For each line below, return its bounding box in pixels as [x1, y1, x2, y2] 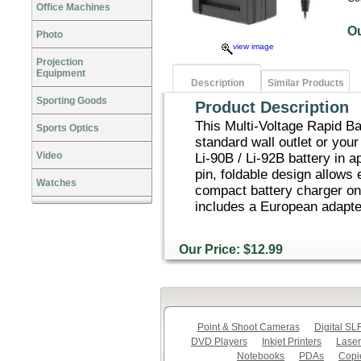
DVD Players [191, 336, 247, 347]
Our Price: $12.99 [176, 243, 283, 256]
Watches [36, 177, 77, 189]
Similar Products [268, 77, 344, 89]
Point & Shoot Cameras [197, 322, 300, 333]
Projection [36, 56, 83, 68]
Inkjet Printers [262, 336, 322, 347]
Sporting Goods [36, 95, 107, 106]
